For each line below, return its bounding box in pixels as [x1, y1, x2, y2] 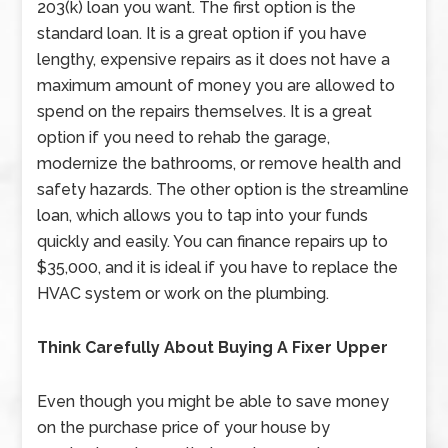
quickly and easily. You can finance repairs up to [37, 232, 389, 251]
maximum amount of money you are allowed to [37, 76, 396, 95]
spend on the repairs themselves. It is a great [37, 102, 373, 121]
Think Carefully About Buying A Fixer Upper [37, 338, 389, 357]
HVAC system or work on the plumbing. [37, 284, 330, 303]
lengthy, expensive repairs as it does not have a [37, 50, 391, 69]
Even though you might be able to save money [37, 392, 390, 411]
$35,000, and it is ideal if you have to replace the [37, 258, 399, 277]
